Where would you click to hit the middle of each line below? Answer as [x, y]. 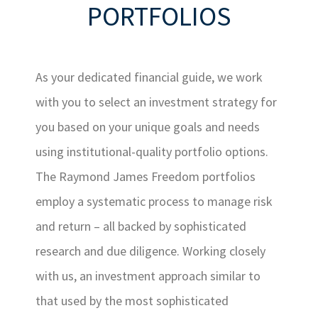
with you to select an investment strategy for [156, 102]
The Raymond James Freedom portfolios [146, 176]
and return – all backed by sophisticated [141, 226]
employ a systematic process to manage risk [154, 201]
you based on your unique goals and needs [148, 127]
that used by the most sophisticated [132, 301]
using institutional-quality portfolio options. [152, 152]
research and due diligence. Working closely [150, 251]
